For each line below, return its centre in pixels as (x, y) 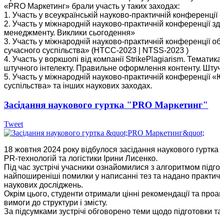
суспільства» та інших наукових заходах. (78, 86)
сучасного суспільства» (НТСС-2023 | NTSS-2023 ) (96, 51)
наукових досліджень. (43, 185)
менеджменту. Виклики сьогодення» (69, 33)
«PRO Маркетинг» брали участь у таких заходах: (92, 6)
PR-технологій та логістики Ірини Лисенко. (81, 158)
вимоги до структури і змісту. (55, 202)
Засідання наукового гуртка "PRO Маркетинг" (106, 105)
